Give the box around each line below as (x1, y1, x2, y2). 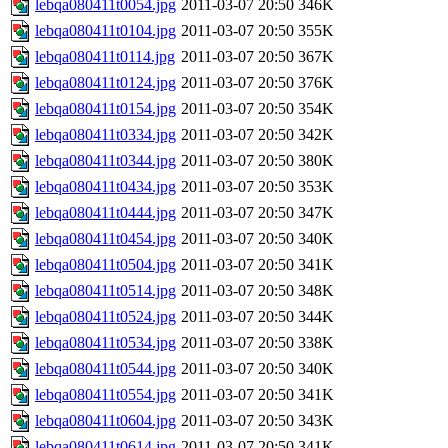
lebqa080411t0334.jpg (35, 126, 176, 144)
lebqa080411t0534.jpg (35, 334, 176, 352)
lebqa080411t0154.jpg (35, 100, 176, 118)
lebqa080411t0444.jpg (35, 204, 176, 222)
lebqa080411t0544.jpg (35, 360, 176, 378)
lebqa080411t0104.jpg (35, 22, 176, 40)
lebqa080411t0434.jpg (35, 178, 176, 196)
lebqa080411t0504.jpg (35, 256, 176, 274)
